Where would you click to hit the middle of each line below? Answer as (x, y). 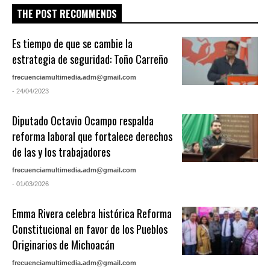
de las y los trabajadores (61, 152)
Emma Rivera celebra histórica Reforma (92, 214)
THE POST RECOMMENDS (67, 14)
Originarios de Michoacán (64, 245)
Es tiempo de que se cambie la (73, 44)
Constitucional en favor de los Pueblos (90, 229)
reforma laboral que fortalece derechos (93, 137)
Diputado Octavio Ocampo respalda (83, 121)
